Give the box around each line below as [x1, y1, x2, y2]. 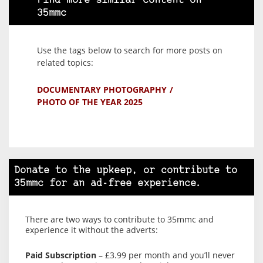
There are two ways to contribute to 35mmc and [25, 213, 214, 225]
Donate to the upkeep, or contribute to [14, 165, 237, 176]
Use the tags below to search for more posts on [37, 44, 222, 56]
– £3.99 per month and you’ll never [96, 249, 235, 261]
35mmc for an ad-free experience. [14, 178, 202, 188]
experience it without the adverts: [25, 224, 158, 235]
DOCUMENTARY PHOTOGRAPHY [37, 83, 167, 95]
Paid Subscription [25, 249, 96, 261]
